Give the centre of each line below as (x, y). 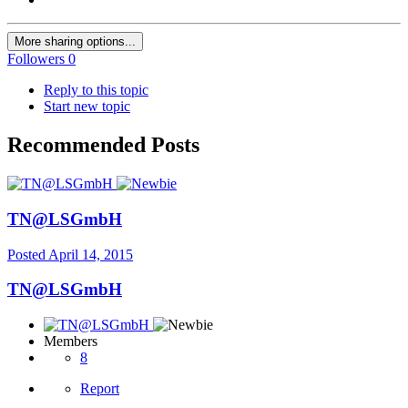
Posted (28, 254)
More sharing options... (75, 42)
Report (100, 389)
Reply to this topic (96, 90)
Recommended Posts (103, 145)
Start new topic (87, 107)
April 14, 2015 (91, 254)
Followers (36, 59)
